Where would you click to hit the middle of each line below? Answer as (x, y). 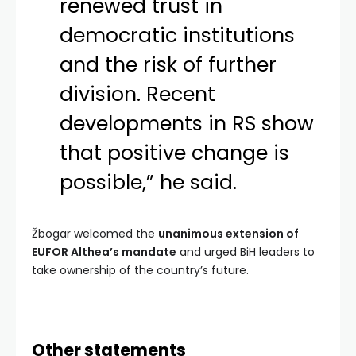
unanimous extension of (228, 233)
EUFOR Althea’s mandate (104, 252)
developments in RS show (187, 123)
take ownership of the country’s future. (140, 270)
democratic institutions (178, 35)
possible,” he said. (149, 182)
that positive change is (175, 153)
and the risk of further (168, 64)
